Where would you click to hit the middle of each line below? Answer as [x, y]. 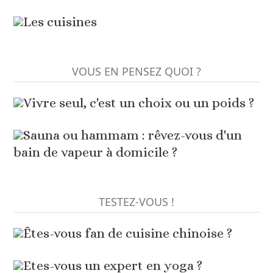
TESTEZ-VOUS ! [136, 202]
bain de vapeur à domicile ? [96, 152]
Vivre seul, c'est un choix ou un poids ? [139, 103]
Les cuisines [60, 22]
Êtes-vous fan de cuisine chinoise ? [128, 233]
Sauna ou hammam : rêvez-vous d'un [133, 135]
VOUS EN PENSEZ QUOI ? [136, 72]
